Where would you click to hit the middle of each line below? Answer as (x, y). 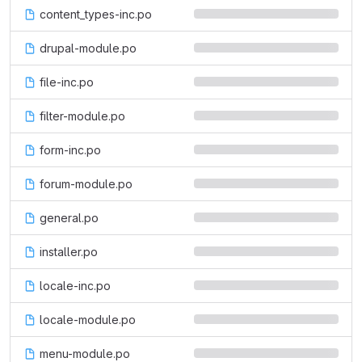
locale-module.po (88, 320)
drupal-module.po (88, 48)
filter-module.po (82, 116)
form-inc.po (70, 150)
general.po (69, 218)
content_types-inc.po (96, 14)
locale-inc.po (75, 286)
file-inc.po (67, 82)
